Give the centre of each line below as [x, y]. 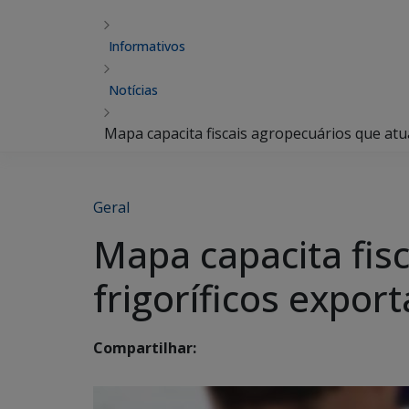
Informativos [147, 46]
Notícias [133, 90]
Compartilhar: [145, 348]
